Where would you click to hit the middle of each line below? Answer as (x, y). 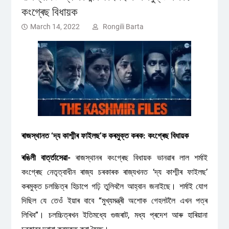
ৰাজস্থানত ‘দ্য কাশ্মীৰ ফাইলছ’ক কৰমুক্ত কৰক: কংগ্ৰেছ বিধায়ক (105, 136)
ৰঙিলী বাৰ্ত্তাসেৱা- (46, 158)
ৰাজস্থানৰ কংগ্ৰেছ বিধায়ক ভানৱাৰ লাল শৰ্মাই (139, 158)
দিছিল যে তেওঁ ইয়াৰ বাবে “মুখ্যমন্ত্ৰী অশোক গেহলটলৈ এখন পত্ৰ (114, 201)
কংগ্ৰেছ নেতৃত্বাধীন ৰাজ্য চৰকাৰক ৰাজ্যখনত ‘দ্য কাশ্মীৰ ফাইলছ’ (114, 172)
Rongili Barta (123, 27)
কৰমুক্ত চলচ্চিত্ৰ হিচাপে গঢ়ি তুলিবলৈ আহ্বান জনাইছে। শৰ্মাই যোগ (114, 186)
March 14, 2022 (55, 27)
